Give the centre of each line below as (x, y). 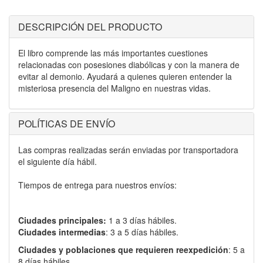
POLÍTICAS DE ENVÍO (67, 124)
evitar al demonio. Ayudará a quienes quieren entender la (125, 77)
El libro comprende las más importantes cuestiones (113, 53)
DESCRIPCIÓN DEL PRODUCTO (90, 27)
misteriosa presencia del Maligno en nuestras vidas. (114, 88)
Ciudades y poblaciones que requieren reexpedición (123, 250)
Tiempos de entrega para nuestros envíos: (97, 185)
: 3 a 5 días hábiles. (142, 232)
